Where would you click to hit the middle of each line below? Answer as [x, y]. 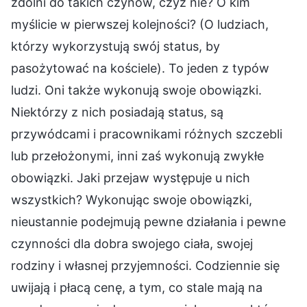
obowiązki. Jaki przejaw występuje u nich [131, 178]
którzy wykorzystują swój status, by [115, 47]
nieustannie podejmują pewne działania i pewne [148, 222]
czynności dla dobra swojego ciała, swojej [132, 244]
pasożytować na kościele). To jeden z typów [140, 69]
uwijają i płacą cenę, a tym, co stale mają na [137, 288]
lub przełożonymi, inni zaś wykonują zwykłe [137, 156]
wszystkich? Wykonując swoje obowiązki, [132, 200]
